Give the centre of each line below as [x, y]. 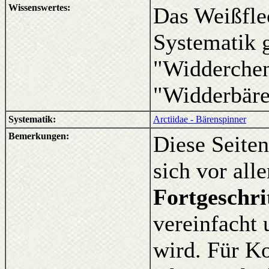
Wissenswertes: [39, 8]
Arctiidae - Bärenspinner [200, 119]
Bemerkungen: [39, 136]
